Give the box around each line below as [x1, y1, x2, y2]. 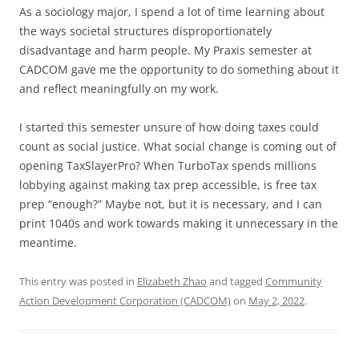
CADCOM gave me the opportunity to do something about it [19, 61, 339, 77]
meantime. [19, 234, 77, 250]
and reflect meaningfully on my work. [19, 80, 219, 96]
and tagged [207, 273, 265, 288]
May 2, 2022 [248, 292, 305, 308]
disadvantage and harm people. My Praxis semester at [19, 42, 312, 58]
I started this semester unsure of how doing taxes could [19, 119, 319, 135]
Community [265, 273, 322, 288]
